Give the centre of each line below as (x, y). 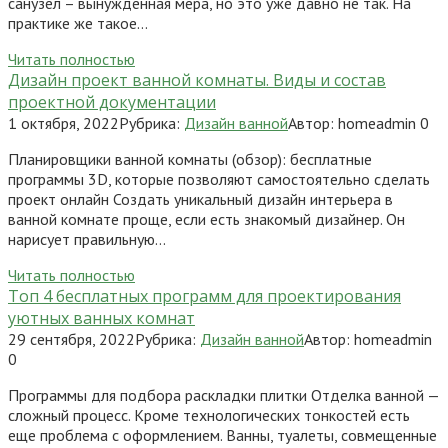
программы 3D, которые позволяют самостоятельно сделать (219, 178)
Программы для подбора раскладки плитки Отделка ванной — (223, 394)
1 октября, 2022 (63, 122)
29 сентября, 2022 (71, 338)
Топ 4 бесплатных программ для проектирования (204, 295)
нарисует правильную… (87, 238)
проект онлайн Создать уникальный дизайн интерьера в (200, 198)
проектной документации (112, 101)
